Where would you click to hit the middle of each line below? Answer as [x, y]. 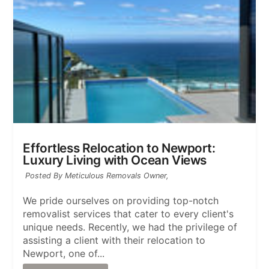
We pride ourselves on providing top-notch [121, 200]
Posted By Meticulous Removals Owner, [97, 175]
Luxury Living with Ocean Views [115, 160]
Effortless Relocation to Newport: [119, 148]
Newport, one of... [64, 253]
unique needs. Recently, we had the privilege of [130, 227]
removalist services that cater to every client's [128, 213]
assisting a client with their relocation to [114, 240]
